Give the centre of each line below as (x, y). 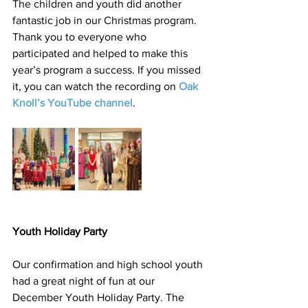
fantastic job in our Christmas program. (106, 20)
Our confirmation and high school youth (109, 264)
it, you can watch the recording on (96, 86)
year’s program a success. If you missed (108, 70)
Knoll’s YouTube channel (73, 103)
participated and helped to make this (101, 53)
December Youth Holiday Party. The (100, 297)
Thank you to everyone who (81, 37)
